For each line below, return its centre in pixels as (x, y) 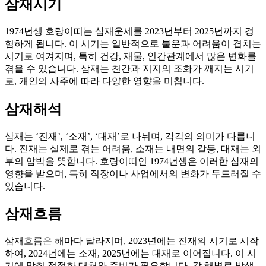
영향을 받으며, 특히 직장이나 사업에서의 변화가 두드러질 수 (133, 173)
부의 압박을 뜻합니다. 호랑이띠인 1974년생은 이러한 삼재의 (132, 161)
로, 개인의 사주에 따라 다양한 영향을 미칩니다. (104, 81)
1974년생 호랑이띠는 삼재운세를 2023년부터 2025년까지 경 (129, 31)
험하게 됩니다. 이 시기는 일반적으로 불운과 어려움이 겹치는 (133, 43)
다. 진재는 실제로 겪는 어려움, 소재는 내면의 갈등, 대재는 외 (133, 148)
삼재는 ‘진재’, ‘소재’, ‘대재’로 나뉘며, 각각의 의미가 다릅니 (130, 136)
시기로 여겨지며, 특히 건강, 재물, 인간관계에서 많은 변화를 (131, 56)
